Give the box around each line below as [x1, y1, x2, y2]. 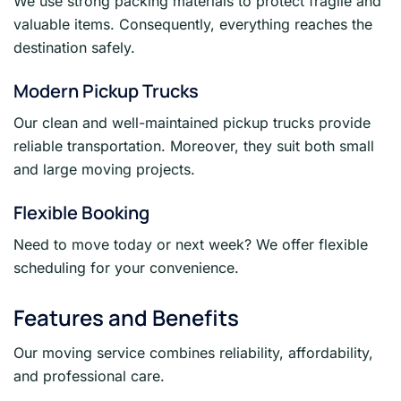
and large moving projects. [13, 160, 195, 179]
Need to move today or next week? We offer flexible [13, 235, 368, 254]
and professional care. [13, 367, 165, 386]
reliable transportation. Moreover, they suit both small [13, 137, 374, 156]
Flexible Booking [13, 200, 149, 226]
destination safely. [13, 38, 135, 57]
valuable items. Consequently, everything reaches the [13, 15, 372, 34]
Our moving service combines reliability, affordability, [13, 344, 373, 363]
